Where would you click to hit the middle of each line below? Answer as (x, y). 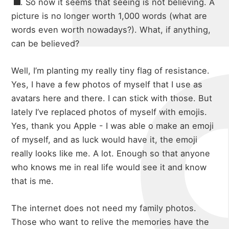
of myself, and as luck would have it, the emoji (105, 139)
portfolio (114, 105)
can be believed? (45, 43)
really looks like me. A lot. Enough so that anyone (111, 153)
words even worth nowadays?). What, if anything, (111, 29)
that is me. (33, 181)
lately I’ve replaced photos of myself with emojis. (109, 112)
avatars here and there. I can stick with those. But (112, 98)
